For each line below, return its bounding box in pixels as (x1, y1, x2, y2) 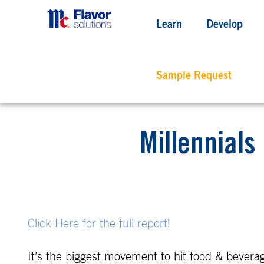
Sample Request (156, 71, 232, 82)
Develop (206, 20, 243, 31)
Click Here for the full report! (28, 218, 170, 230)
